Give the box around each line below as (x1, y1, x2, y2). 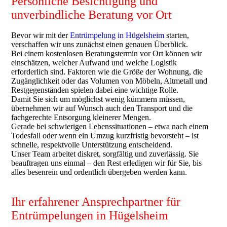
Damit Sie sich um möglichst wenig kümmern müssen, (11, 95, 185, 103)
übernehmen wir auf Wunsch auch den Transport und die (11, 104, 193, 112)
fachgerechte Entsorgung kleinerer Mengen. (11, 113, 152, 122)
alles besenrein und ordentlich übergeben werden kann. (11, 168, 187, 176)
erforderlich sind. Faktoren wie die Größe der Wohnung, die (11, 67, 203, 76)
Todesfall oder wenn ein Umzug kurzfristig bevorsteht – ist (11, 131, 199, 140)
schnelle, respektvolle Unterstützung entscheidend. (11, 140, 173, 149)
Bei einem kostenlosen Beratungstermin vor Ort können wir (11, 49, 202, 58)
